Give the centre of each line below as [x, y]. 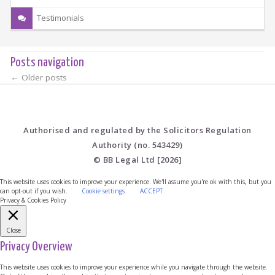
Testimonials [61, 18]
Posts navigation [47, 62]
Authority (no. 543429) [137, 145]
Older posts [43, 77]
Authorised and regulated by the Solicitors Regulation [137, 130]
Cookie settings [103, 191]
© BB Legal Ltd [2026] [137, 159]
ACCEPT [151, 191]
